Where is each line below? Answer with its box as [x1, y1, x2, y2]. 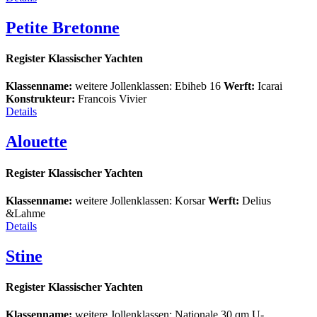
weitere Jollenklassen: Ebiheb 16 [72, 80, 221, 93]
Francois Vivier [75, 93, 146, 105]
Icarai [255, 80, 282, 93]
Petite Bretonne [6, 18, 120, 37]
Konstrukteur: [6, 93, 75, 105]
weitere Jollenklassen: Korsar [72, 194, 205, 207]
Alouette [6, 132, 67, 151]
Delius [239, 194, 271, 207]
